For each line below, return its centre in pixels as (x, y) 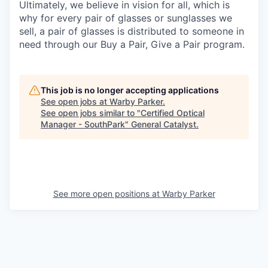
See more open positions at (107, 193)
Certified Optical (173, 112)
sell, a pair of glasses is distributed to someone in (132, 31)
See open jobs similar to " (91, 112)
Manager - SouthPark (83, 124)
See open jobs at (75, 101)
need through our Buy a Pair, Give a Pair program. (132, 44)
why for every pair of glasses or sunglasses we (126, 18)
